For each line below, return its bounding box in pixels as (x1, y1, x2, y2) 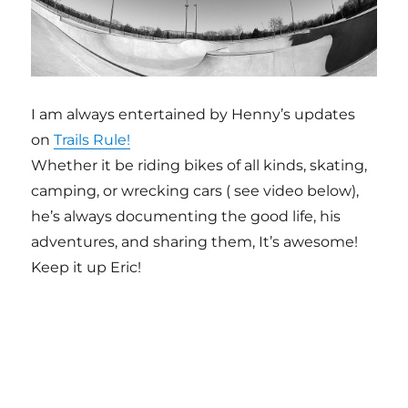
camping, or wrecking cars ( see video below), (31, 181, 360, 199)
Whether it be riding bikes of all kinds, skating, (31, 156, 368, 174)
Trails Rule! (54, 130, 131, 148)
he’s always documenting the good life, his (31, 207, 342, 225)
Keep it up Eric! (31, 258, 142, 276)
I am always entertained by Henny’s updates (31, 105, 356, 123)
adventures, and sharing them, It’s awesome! (31, 232, 359, 250)
